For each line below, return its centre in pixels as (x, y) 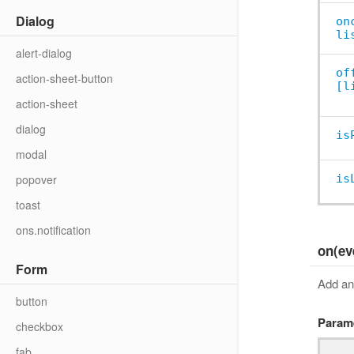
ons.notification (53, 230)
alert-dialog (44, 53)
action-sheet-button (64, 78)
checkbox (40, 326)
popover (36, 179)
